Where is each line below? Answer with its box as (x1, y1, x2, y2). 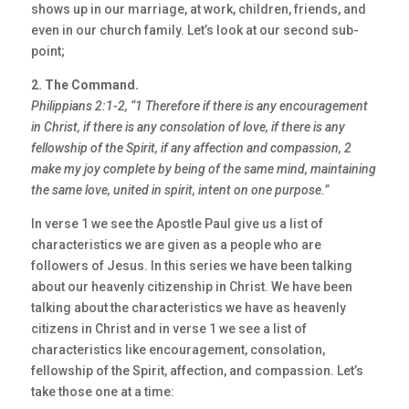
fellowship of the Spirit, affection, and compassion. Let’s (30, 363, 363, 379)
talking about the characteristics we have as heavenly (30, 300, 346, 316)
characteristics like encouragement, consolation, (30, 342, 325, 358)
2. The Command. (30, 78, 139, 93)
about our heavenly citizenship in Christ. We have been (30, 279, 352, 295)
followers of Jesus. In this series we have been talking (30, 258, 352, 274)
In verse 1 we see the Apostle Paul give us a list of (30, 216, 323, 232)
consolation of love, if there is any (159, 120, 345, 135)
